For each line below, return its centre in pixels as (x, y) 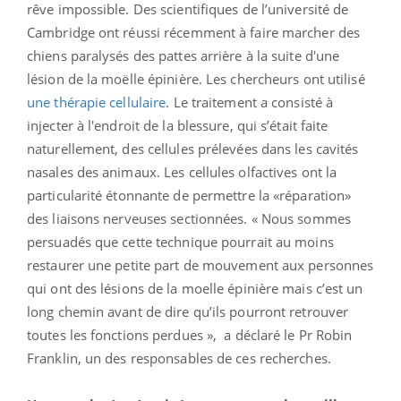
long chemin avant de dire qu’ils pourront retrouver (188, 312)
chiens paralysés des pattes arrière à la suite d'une (183, 56)
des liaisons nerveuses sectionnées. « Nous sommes (189, 219)
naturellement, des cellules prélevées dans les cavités (193, 149)
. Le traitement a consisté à (250, 102)
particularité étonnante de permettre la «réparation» (189, 196)
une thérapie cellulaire (97, 102)
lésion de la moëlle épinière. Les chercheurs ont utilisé (196, 79)
